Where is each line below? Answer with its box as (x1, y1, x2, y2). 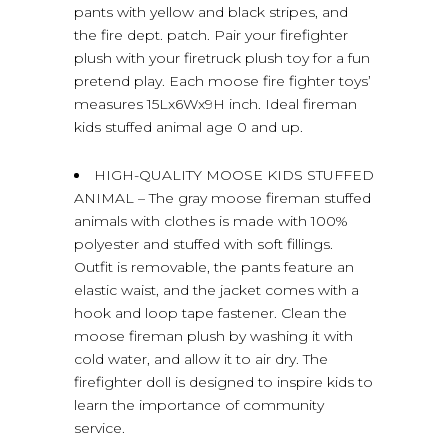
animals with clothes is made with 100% (74, 211, 348, 230)
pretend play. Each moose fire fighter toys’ (74, 71, 371, 90)
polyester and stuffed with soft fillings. (74, 234, 333, 253)
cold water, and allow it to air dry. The (74, 349, 328, 368)
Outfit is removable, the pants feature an (74, 257, 354, 276)
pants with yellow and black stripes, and (74, 2, 348, 21)
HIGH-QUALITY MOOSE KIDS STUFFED (94, 165, 374, 184)
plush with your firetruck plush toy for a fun (74, 48, 370, 67)
